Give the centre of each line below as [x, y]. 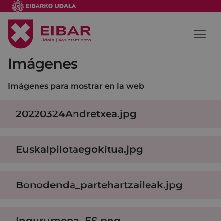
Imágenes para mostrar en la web [76, 86]
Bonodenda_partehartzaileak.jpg [99, 185]
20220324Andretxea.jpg [76, 114]
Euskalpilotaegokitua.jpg [79, 149]
